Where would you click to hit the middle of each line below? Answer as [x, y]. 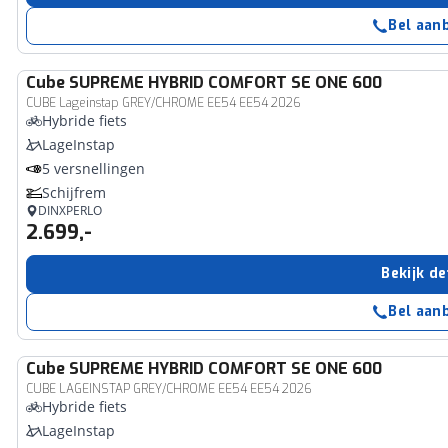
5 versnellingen [94, 168]
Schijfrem [74, 192]
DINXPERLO [70, 210]
